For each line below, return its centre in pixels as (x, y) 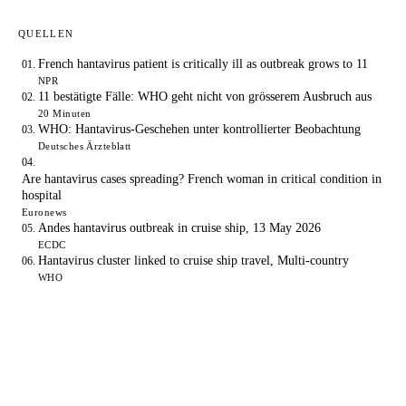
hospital (42, 196)
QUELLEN (46, 34)
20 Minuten (65, 114)
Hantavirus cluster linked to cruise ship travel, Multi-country (193, 261)
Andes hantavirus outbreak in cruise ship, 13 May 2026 (179, 228)
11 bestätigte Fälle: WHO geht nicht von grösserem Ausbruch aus (205, 97)
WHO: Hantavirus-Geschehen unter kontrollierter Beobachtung (199, 130)
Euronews (44, 213)
